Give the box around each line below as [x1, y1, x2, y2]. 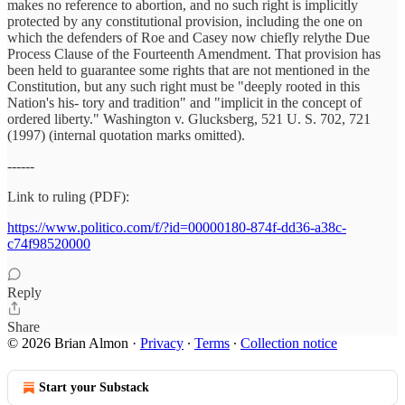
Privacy [140, 335, 184, 351]
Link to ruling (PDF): [7, 189, 129, 204]
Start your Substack [39, 381, 149, 394]
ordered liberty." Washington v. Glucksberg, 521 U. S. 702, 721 [7, 111, 371, 127]
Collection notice [240, 335, 337, 351]
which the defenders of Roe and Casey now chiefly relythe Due [7, 30, 370, 45]
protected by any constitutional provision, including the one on [7, 14, 363, 29]
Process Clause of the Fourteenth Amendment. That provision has [7, 46, 381, 61]
